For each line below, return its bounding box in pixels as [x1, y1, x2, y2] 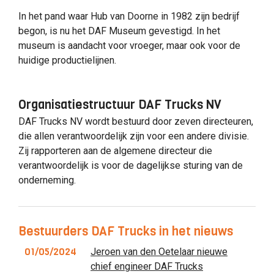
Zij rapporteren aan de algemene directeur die [18, 145, 212, 157]
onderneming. [18, 174, 76, 187]
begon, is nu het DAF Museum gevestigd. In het [18, 25, 220, 37]
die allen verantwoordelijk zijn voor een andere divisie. [18, 130, 249, 143]
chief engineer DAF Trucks [91, 261, 203, 273]
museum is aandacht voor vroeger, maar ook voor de [18, 40, 240, 52]
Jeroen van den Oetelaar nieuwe [91, 246, 228, 258]
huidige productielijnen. [18, 54, 116, 67]
